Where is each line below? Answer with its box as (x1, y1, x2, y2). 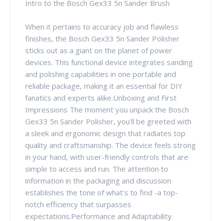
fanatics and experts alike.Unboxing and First (25, 92, 177, 103)
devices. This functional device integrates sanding (25, 57, 193, 67)
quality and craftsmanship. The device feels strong (25, 140, 196, 150)
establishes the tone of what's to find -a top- (25, 187, 178, 197)
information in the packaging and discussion (25, 175, 171, 185)
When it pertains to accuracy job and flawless (25, 21, 179, 32)
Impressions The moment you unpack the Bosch (25, 104, 189, 114)
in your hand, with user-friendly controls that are (25, 151, 188, 162)
